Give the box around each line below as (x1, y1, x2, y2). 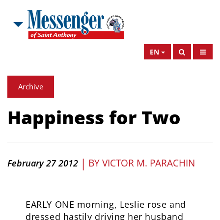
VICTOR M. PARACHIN (102, 156, 195, 169)
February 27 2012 (7, 157, 78, 169)
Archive (18, 82, 43, 91)
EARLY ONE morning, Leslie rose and (26, 198, 186, 210)
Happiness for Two (7, 105, 181, 130)
